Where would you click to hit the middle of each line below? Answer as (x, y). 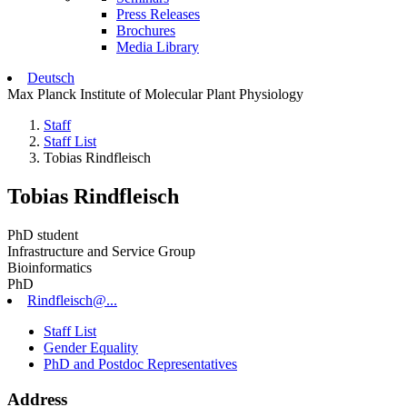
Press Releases (158, 14)
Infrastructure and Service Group (101, 251)
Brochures (146, 30)
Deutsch (51, 78)
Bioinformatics (50, 267)
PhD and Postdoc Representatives (140, 363)
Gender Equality (91, 347)
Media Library (158, 47)
